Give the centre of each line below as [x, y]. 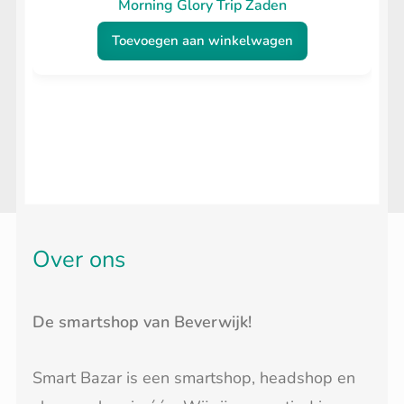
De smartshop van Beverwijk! [142, 321]
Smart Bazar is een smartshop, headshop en [194, 378]
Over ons [79, 259]
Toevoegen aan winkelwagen [202, 41]
